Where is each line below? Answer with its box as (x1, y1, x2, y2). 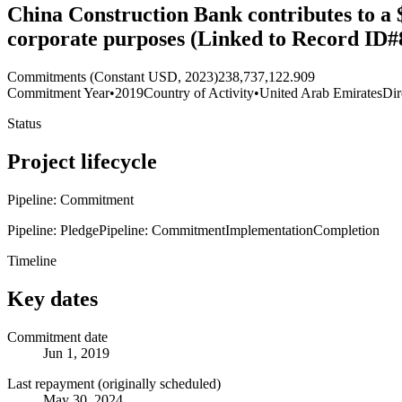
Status (7, 116, 41, 132)
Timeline (7, 252, 57, 268)
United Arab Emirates (259, 85, 382, 101)
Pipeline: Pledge (7, 222, 99, 238)
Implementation (225, 222, 313, 238)
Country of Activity (144, 85, 254, 101)
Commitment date (7, 328, 108, 345)
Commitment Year (7, 85, 109, 101)
